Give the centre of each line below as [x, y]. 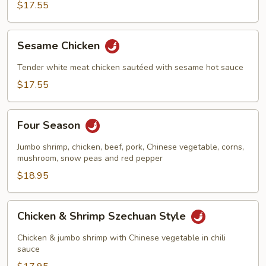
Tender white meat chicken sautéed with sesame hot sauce [130, 67]
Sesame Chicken [60, 46]
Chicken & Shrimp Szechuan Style [103, 216]
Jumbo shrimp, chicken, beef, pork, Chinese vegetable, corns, [131, 147]
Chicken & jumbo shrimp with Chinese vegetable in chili [121, 238]
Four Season [50, 126]
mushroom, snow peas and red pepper [90, 158]
